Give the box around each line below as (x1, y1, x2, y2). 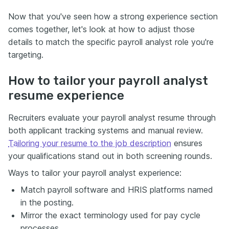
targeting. (8, 49, 43, 60)
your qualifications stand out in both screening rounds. (8, 150, 212, 161)
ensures (171, 138, 202, 148)
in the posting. (20, 197, 74, 208)
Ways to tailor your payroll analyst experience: (8, 167, 181, 178)
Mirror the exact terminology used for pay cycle (20, 210, 200, 220)
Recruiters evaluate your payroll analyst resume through (8, 112, 216, 123)
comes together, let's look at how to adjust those (8, 24, 195, 34)
